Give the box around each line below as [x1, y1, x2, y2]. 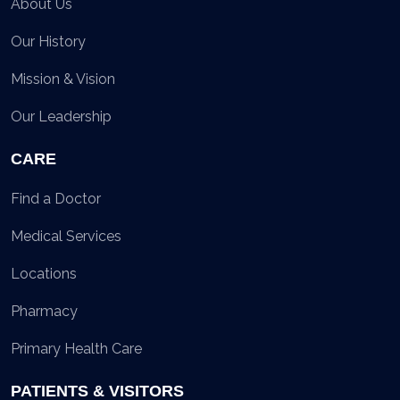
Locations [11, 264, 77, 282]
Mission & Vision [11, 70, 115, 87]
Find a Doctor [11, 189, 101, 207]
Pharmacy [11, 302, 78, 320]
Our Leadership [11, 107, 112, 125]
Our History [11, 32, 86, 50]
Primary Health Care [11, 339, 142, 357]
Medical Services [11, 227, 121, 245]
